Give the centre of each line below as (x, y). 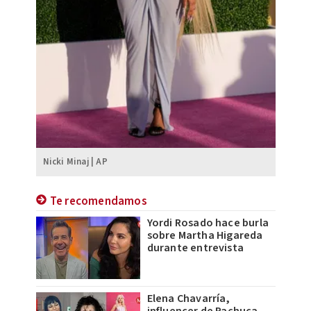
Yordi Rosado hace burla (208, 222)
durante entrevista (195, 247)
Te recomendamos (98, 201)
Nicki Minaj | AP (75, 161)
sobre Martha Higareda (205, 235)
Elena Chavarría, (188, 298)
